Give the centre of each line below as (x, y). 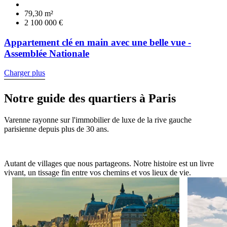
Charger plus (25, 73)
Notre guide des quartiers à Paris (90, 99)
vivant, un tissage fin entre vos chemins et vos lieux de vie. (98, 173)
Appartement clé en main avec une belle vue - (98, 42)
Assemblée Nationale (47, 53)
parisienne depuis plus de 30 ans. (56, 129)
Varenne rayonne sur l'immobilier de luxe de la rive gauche (98, 120)
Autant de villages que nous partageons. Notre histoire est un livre (109, 164)
